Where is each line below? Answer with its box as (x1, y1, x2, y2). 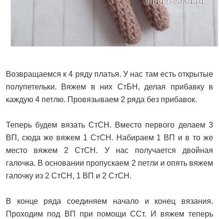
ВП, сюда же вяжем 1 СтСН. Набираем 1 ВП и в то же (6, 133, 213, 142)
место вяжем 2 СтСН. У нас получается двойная (6, 146, 213, 155)
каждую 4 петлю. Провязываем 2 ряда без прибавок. (6, 95, 197, 104)
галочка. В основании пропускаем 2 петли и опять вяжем (6, 159, 213, 168)
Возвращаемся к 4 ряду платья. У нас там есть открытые (6, 70, 213, 79)
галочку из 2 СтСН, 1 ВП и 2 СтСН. (6, 172, 131, 180)
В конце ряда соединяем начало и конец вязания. (6, 197, 213, 206)
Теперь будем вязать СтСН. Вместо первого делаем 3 (6, 121, 213, 130)
